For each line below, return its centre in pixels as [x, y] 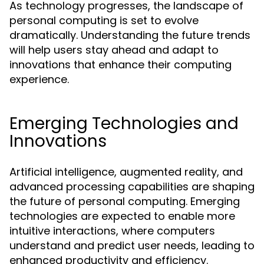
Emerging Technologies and [124, 123]
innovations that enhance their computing [121, 65]
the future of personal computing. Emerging [125, 201]
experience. [39, 79]
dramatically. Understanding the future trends [130, 35]
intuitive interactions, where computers [112, 231]
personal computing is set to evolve [104, 20]
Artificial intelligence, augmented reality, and [126, 172]
